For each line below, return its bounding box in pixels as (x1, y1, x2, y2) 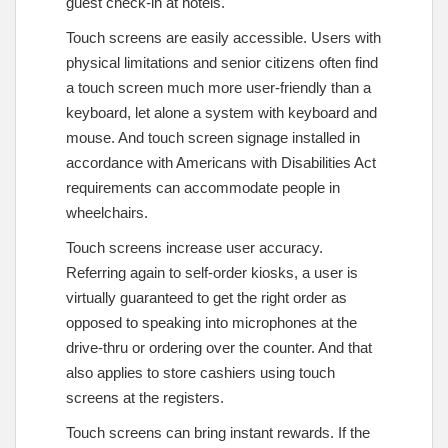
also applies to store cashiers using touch (66, 363, 335, 381)
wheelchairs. (66, 203, 148, 221)
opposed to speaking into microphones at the (66, 313, 357, 331)
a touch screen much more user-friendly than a (66, 78, 371, 96)
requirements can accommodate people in (66, 178, 340, 196)
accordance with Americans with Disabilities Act (66, 153, 376, 171)
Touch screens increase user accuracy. (66, 238, 323, 256)
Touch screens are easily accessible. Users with (66, 28, 381, 46)
